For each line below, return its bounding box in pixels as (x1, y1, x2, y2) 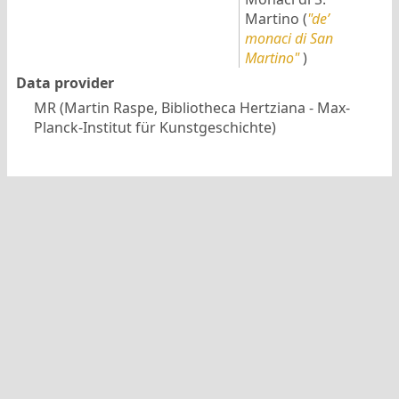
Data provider (15, 72, 114, 93)
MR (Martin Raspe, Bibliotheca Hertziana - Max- (33, 97, 350, 118)
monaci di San (244, 28, 333, 48)
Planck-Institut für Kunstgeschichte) (33, 117, 276, 137)
